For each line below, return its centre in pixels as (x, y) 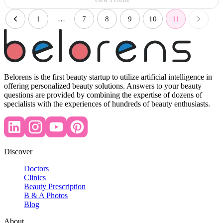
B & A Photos (46, 196)
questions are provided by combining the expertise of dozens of (103, 95)
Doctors (36, 169)
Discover (18, 152)
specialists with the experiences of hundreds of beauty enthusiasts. (107, 104)
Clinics (35, 178)
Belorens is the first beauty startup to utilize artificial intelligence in (108, 77)
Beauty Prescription (55, 187)
